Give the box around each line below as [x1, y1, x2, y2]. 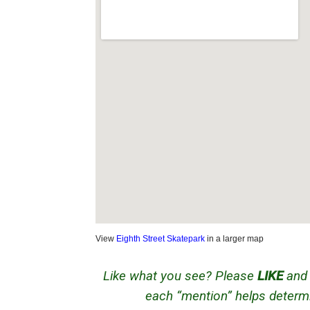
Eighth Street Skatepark [116, 234, 205, 244]
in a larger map [205, 234, 264, 244]
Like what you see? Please [102, 268, 257, 284]
